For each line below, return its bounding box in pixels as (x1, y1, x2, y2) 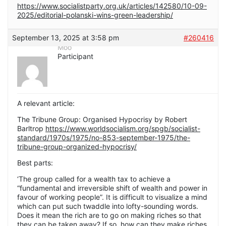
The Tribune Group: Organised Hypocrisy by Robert (17, 115, 187, 124)
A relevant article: (17, 99, 75, 108)
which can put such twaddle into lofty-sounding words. (17, 202, 198, 211)
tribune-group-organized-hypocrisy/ (17, 142, 137, 151)
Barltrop (17, 124, 45, 133)
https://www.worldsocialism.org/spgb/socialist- (45, 124, 200, 133)
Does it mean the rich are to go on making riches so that (17, 211, 201, 220)
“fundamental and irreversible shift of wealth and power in (17, 184, 207, 193)
